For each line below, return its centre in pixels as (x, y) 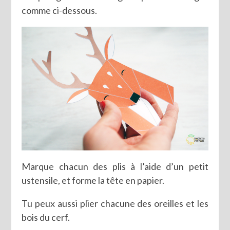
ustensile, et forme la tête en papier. (93, 180)
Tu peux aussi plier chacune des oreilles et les (115, 203)
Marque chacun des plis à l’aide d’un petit (115, 166)
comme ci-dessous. (60, 11)
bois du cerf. (46, 217)
